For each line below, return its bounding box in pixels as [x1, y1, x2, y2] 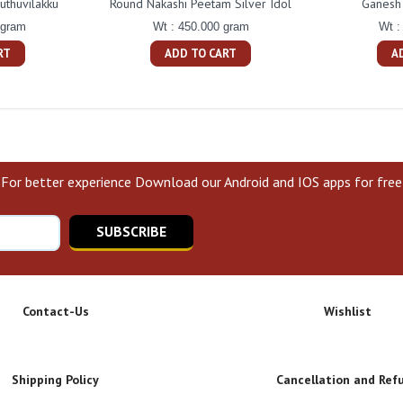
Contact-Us [22, 302, 89, 319]
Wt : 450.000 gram [152, 19, 249, 33]
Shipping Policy [12, 371, 99, 388]
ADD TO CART [165, 45, 237, 61]
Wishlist [324, 302, 372, 319]
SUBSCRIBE [96, 221, 166, 240]
